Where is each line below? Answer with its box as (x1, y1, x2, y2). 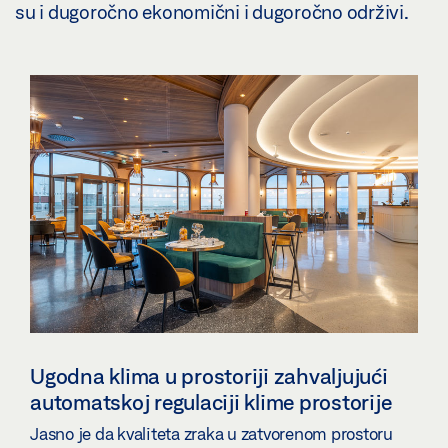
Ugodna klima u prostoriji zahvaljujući (30, 364, 388, 389)
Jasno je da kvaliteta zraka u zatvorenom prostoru (30, 424, 393, 444)
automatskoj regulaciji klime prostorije (30, 390, 392, 415)
